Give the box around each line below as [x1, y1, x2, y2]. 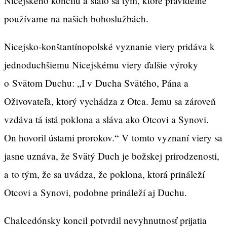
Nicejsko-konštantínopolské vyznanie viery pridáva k [4, 40, 215, 53]
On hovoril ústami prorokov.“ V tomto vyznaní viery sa [4, 131, 222, 144]
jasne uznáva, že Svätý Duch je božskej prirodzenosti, [4, 149, 219, 162]
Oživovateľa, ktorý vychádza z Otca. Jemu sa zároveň [4, 94, 216, 107]
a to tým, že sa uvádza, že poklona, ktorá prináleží [4, 167, 205, 180]
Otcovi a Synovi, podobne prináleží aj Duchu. [4, 185, 187, 199]
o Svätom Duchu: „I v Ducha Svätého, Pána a [4, 76, 188, 89]
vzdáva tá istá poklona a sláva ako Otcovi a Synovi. [4, 112, 209, 126]
